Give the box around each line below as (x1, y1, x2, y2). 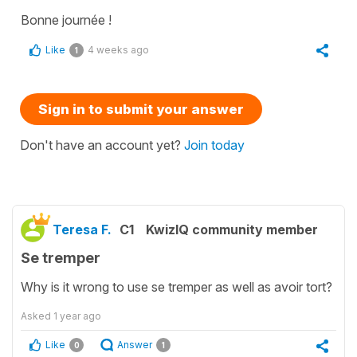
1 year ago (53, 310, 101, 323)
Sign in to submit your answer (38, 100, 244, 117)
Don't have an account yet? (20, 136, 184, 153)
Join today (184, 136, 245, 153)
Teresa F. (53, 221, 112, 237)
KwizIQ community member (146, 221, 318, 237)
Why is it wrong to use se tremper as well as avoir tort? (21, 279, 332, 296)
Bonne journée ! (21, 11, 112, 28)
